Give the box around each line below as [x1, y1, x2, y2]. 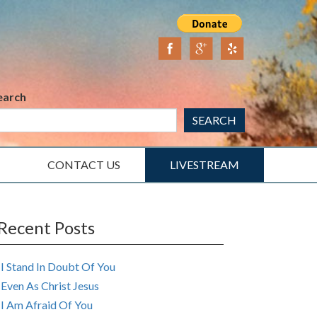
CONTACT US [47, 158, 120, 171]
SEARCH [192, 113, 236, 127]
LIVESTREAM [170, 158, 239, 171]
